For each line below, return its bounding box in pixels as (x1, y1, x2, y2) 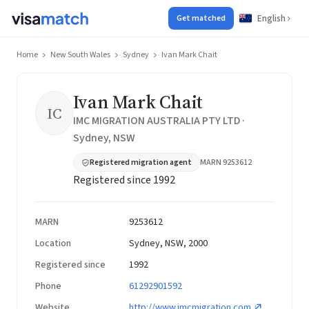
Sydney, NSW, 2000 (129, 237, 208, 250)
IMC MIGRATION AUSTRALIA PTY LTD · (72, 113, 245, 128)
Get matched (177, 12, 226, 24)
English (257, 12, 286, 25)
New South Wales (50, 49, 110, 61)
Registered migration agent (89, 157, 192, 168)
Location (35, 237, 71, 250)
